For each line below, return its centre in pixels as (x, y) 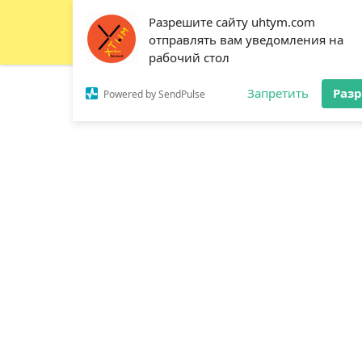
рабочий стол (189, 57)
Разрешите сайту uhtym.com (232, 22)
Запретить (278, 93)
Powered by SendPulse (154, 94)
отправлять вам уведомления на (246, 40)
